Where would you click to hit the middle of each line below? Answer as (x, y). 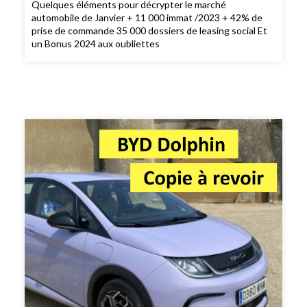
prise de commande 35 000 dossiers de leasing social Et (150, 30)
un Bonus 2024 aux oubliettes (96, 43)
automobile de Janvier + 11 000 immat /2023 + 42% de (147, 17)
